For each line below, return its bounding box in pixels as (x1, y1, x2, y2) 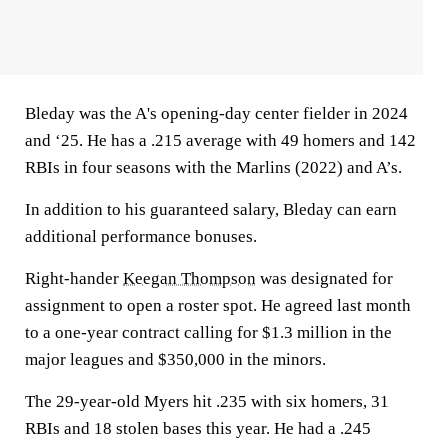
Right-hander (25, 269, 123, 288)
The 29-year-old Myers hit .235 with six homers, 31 (25, 392, 389, 411)
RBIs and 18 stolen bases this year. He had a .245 (25, 419, 371, 438)
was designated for (256, 269, 393, 288)
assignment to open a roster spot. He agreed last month (25, 296, 411, 315)
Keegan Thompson (123, 269, 256, 288)
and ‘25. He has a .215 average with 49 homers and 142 (25, 131, 416, 150)
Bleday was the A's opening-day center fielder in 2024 (25, 104, 408, 123)
